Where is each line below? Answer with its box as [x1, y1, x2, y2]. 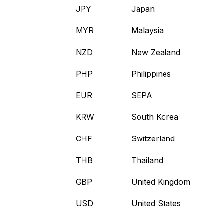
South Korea [131, 112, 179, 122]
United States [131, 198, 181, 209]
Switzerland [131, 134, 175, 144]
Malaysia [131, 26, 164, 36]
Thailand [131, 155, 164, 165]
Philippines [131, 69, 171, 79]
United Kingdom [131, 177, 191, 187]
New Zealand [131, 47, 181, 57]
